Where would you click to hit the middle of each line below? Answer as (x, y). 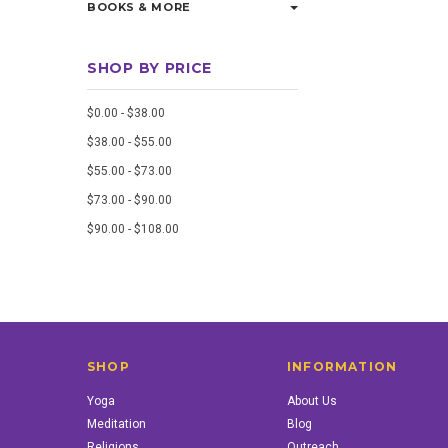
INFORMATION (342, 366)
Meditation (116, 424)
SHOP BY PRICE (150, 68)
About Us (312, 401)
